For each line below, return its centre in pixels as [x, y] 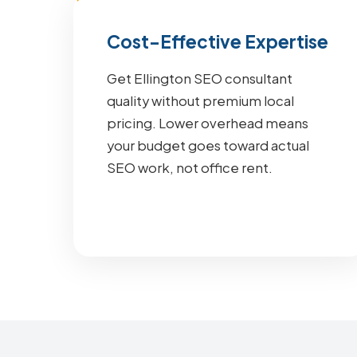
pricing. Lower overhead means [208, 123]
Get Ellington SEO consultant [200, 78]
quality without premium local [200, 101]
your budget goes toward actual [208, 145]
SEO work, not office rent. [190, 168]
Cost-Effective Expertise [218, 41]
